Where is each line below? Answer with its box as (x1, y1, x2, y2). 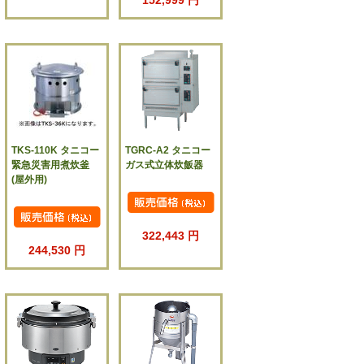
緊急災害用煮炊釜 (11, 159, 90, 171)
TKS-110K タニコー (11, 145, 100, 157)
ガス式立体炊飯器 (125, 159, 204, 171)
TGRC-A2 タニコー (125, 145, 211, 157)
